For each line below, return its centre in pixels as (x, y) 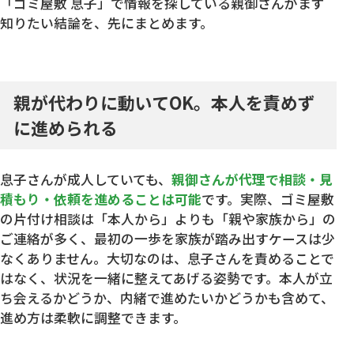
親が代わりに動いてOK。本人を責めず (165, 102)
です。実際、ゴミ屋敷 (268, 200)
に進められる (66, 127)
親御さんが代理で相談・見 (252, 180)
